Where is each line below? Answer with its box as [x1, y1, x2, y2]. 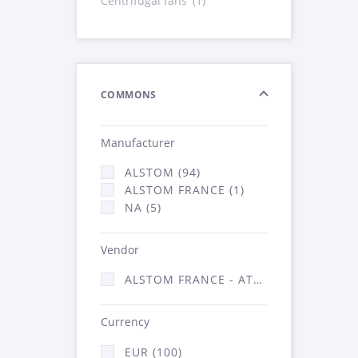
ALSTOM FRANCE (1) [125, 182, 245, 198]
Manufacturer [101, 135, 175, 150]
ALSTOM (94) [125, 165, 201, 181]
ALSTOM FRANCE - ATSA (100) [125, 272, 253, 288]
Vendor [101, 242, 139, 258]
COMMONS [101, 88, 157, 101]
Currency [101, 314, 149, 330]
